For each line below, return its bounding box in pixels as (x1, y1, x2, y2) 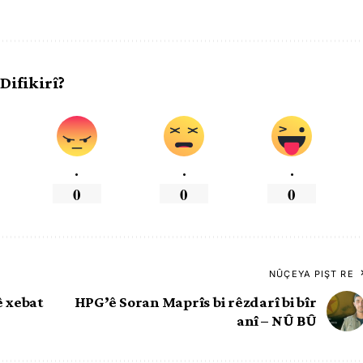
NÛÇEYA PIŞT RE (269, 267, 354, 280)
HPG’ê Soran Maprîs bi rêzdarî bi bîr (74, 293, 317, 310)
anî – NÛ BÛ (237, 311, 317, 329)
